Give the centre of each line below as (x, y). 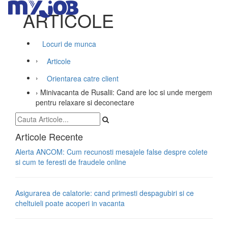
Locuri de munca (69, 44)
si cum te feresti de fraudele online (71, 162)
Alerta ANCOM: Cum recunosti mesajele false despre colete (111, 152)
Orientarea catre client (83, 78)
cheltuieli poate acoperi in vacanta (70, 203)
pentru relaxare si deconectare (85, 102)
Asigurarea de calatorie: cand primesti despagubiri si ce (105, 193)
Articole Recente (49, 136)
